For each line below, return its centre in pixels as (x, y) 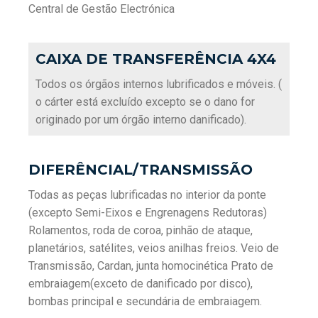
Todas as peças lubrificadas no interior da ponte (147, 195)
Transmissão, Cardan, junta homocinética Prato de (151, 266)
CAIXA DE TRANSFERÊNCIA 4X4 (156, 59)
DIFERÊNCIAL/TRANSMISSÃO (141, 170)
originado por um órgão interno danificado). (141, 120)
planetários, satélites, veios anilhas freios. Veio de (154, 248)
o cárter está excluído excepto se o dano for (145, 102)
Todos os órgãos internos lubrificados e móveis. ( (159, 84)
